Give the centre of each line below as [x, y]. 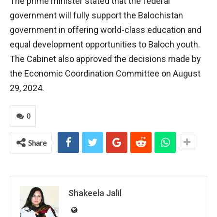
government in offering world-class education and [106, 30]
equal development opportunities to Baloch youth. [105, 44]
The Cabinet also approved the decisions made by [105, 59]
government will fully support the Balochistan [96, 15]
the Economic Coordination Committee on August [105, 73]
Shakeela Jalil [95, 193]
